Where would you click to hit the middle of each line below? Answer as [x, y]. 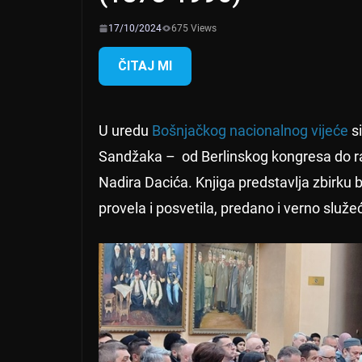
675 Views [194, 28]
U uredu [125, 130]
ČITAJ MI [145, 65]
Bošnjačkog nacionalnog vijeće [250, 130]
